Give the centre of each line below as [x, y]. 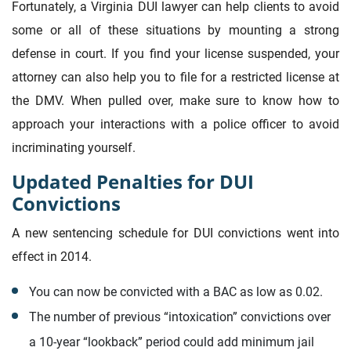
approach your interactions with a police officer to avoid [175, 125]
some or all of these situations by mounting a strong [175, 31]
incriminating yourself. [74, 148]
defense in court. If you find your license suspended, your [175, 54]
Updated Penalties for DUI [133, 182]
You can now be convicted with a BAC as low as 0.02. [175, 291]
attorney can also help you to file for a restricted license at [175, 78]
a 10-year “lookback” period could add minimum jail [171, 342]
